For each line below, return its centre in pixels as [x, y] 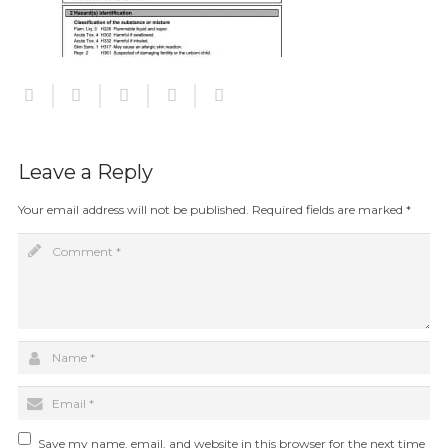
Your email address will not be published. [133, 209]
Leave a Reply [85, 171]
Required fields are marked [329, 209]
